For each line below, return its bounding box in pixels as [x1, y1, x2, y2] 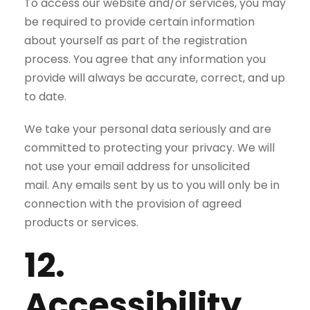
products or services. [24, 215, 138, 230]
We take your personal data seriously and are [24, 121, 271, 137]
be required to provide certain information [24, 14, 255, 30]
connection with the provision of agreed [24, 196, 241, 212]
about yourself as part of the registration [24, 33, 247, 48]
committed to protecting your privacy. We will [24, 140, 275, 156]
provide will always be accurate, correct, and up [24, 70, 285, 86]
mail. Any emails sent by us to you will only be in [24, 177, 280, 193]
